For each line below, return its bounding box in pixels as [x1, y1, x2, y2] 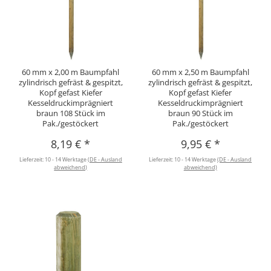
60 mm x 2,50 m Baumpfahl [151, 66, 249, 77]
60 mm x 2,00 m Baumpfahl [22, 66, 120, 77]
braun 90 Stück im [168, 107, 233, 119]
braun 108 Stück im [36, 107, 105, 119]
